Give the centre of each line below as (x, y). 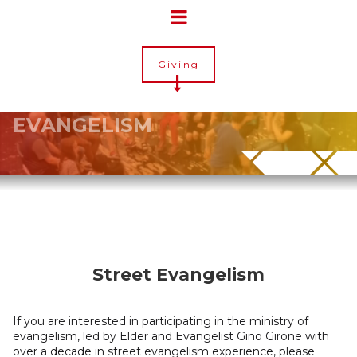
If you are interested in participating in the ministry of (161, 321)
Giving (178, 64)
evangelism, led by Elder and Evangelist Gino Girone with (171, 336)
